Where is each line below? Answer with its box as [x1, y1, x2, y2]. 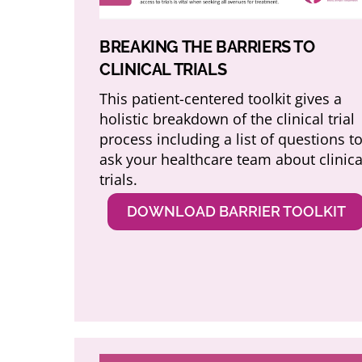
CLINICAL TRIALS [99, 60, 227, 80]
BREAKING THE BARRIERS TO [99, 37, 315, 57]
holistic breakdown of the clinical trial [99, 109, 356, 129]
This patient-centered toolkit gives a [99, 89, 343, 109]
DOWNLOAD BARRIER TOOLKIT [126, 203, 346, 221]
